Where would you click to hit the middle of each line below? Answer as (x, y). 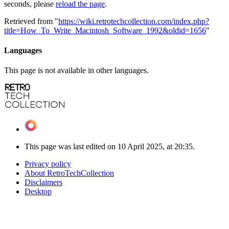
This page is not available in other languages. (76, 71)
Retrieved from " (31, 21)
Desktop (38, 192)
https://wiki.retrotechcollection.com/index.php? (134, 21)
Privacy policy (48, 164)
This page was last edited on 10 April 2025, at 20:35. (110, 147)
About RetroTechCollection (69, 173)
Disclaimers (43, 182)
